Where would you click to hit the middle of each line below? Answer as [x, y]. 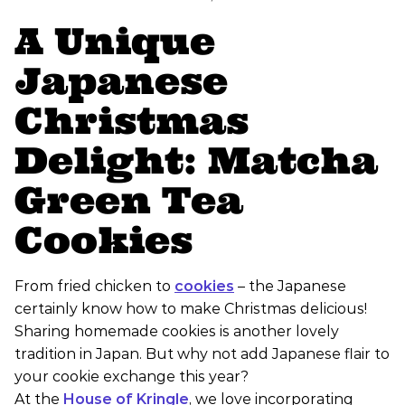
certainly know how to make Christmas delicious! [191, 309]
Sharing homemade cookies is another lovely [177, 332]
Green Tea [129, 201]
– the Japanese [290, 287]
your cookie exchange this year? [132, 377]
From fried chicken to [94, 287]
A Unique [115, 42]
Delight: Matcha [196, 161]
